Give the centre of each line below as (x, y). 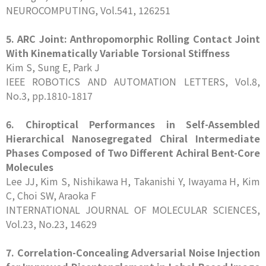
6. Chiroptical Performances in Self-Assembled (133, 124)
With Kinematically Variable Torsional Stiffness (118, 53)
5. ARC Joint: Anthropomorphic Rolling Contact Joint (133, 39)
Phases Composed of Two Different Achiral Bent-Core (133, 153)
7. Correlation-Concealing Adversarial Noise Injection (133, 252)
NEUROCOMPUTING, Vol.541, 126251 (88, 10)
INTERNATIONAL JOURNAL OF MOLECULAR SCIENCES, (133, 210)
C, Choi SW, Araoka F (51, 195)
